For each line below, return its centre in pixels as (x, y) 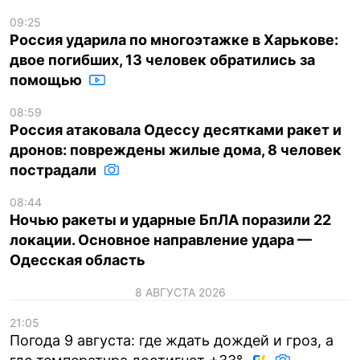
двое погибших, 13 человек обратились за (162, 59)
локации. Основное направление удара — (161, 239)
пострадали (55, 170)
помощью (47, 80)
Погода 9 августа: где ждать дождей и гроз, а (172, 340)
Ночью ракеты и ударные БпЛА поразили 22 (170, 219)
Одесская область (78, 260)
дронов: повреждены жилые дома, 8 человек (176, 149)
